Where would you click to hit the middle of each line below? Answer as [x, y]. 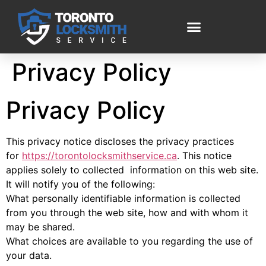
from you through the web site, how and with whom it [127, 213]
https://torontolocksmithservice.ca [99, 156]
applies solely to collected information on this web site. [132, 170]
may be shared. [40, 227]
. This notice [204, 156]
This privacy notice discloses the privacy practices [120, 141]
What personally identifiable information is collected [123, 198]
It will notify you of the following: [80, 184]
